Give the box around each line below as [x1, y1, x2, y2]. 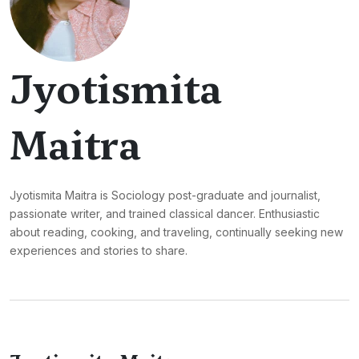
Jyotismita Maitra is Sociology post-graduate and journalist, [10, 188, 321, 202]
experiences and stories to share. [10, 244, 188, 257]
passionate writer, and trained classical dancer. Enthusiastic [10, 207, 320, 220]
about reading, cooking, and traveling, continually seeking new [10, 225, 343, 239]
